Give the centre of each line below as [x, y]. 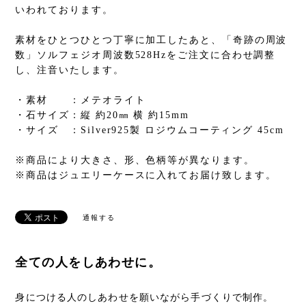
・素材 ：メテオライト [81, 100]
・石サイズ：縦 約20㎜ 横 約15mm [102, 115]
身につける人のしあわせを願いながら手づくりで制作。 [144, 297]
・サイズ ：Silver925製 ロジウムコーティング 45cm [150, 130]
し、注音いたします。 [70, 70]
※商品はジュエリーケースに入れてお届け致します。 [146, 175]
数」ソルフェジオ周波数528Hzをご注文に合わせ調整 [145, 55]
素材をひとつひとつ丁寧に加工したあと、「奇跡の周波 [151, 40]
